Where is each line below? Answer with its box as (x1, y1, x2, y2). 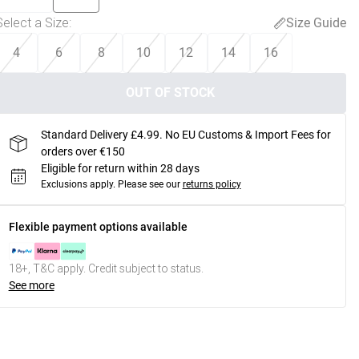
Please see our (117, 179, 180, 190)
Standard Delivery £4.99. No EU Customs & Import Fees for (40, 128, 331, 141)
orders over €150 (40, 145, 125, 158)
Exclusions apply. (40, 179, 115, 190)
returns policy (182, 179, 241, 190)
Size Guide (285, 14, 346, 30)
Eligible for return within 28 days (40, 162, 200, 175)
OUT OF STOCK (126, 85, 216, 100)
